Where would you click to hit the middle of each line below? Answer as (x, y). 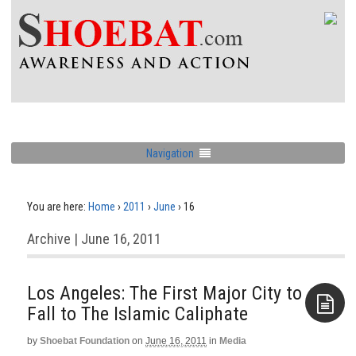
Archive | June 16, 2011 (94, 239)
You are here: (56, 207)
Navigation (170, 153)
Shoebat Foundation (85, 341)
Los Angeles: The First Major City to (164, 293)
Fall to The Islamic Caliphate (137, 314)
